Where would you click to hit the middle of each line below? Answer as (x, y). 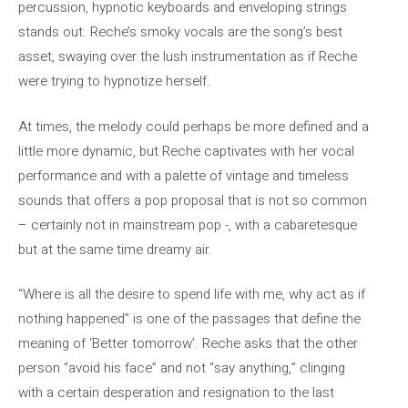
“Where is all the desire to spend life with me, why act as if (192, 294)
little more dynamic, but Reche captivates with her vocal (186, 151)
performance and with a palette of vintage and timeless (184, 175)
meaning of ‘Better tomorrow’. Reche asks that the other (188, 343)
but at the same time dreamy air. (115, 249)
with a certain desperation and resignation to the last (176, 393)
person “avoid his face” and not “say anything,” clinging (182, 368)
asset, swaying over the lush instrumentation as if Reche (188, 56)
